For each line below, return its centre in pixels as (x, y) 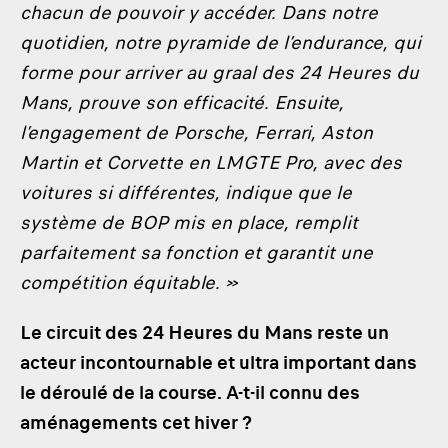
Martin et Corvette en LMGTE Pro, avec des (211, 162)
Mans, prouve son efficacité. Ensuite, (182, 102)
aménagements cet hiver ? (136, 422)
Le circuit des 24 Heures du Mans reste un (204, 332)
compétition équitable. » (129, 282)
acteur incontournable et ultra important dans (218, 362)
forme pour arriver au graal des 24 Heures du (219, 72)
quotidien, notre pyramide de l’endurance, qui (220, 42)
